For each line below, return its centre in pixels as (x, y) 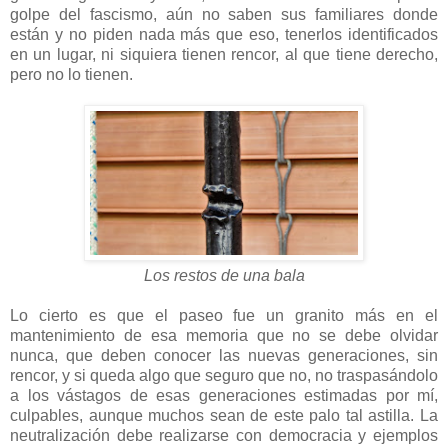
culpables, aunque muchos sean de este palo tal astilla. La (224, 415)
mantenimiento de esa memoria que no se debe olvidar (224, 335)
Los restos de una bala (224, 275)
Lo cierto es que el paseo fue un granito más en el (224, 315)
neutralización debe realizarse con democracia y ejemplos (224, 435)
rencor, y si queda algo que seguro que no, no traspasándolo (224, 375)
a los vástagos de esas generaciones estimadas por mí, (224, 395)
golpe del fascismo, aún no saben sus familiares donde (224, 14)
